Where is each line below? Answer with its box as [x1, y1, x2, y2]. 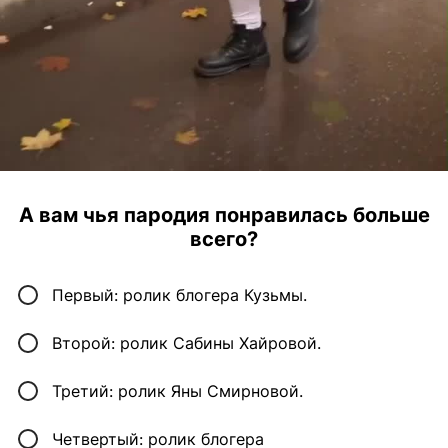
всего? [190, 227, 258, 252]
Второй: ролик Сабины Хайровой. [52, 333, 321, 354]
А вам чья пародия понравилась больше [18, 203, 430, 228]
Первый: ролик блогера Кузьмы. [52, 285, 307, 306]
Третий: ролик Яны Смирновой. [52, 381, 303, 402]
